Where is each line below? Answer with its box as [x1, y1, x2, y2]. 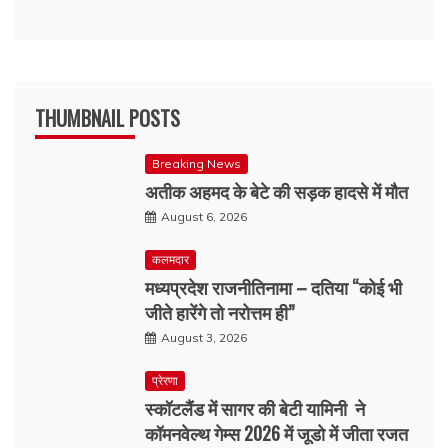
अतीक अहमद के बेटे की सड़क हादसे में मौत [145, 177, 408, 204]
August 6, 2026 [161, 208, 247, 224]
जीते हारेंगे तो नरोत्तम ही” [145, 298, 294, 325]
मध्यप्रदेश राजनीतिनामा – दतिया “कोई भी [145, 273, 402, 300]
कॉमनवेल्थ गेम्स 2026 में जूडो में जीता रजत [145, 419, 408, 446]
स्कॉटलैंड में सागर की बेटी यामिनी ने [145, 394, 365, 421]
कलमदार [152, 251, 189, 267]
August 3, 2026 [161, 329, 247, 345]
